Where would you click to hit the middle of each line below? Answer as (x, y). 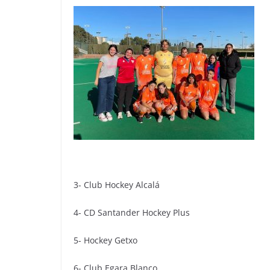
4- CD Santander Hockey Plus (132, 212)
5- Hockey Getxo (105, 240)
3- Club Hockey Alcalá (117, 184)
